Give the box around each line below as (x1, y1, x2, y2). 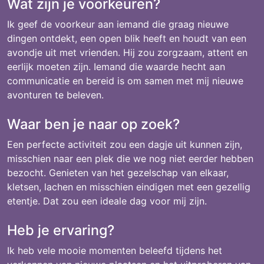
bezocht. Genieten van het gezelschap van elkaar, (7, 167, 229, 179)
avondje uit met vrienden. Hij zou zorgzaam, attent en (7, 47, 247, 58)
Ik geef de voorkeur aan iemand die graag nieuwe (7, 18, 229, 30)
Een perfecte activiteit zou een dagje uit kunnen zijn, (7, 138, 242, 150)
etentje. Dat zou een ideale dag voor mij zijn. (7, 195, 207, 207)
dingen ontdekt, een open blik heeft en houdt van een (7, 32, 246, 44)
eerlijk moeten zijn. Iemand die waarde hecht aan (7, 61, 225, 72)
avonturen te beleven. (7, 89, 104, 101)
